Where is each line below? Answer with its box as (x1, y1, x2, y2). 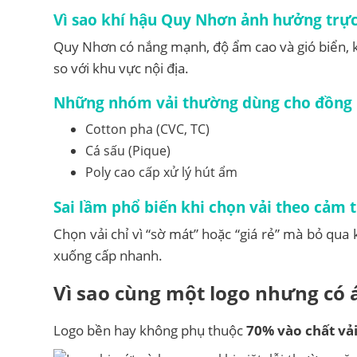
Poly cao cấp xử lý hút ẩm (85, 163, 237, 181)
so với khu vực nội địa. (53, 58, 189, 77)
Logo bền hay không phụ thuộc (53, 320, 246, 339)
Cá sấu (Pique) (85, 141, 171, 159)
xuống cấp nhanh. (53, 245, 163, 265)
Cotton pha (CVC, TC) (85, 120, 210, 138)
